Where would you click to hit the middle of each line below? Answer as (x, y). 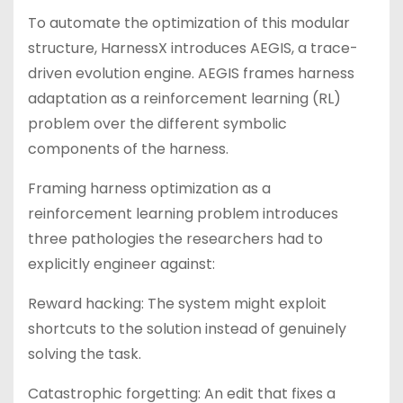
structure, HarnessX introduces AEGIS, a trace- (193, 48)
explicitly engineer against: (121, 264)
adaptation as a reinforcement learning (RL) (184, 99)
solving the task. (85, 354)
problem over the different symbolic (157, 124)
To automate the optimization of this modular (189, 23)
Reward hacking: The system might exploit (177, 304)
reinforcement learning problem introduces (183, 214)
